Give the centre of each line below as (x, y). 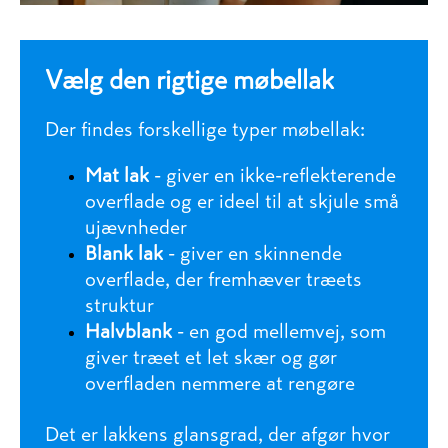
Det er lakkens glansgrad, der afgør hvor (217, 434)
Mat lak (117, 175)
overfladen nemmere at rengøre (220, 383)
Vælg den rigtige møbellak (189, 80)
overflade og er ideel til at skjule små (242, 201)
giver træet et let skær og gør (211, 357)
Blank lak (124, 253)
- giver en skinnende (252, 253)
